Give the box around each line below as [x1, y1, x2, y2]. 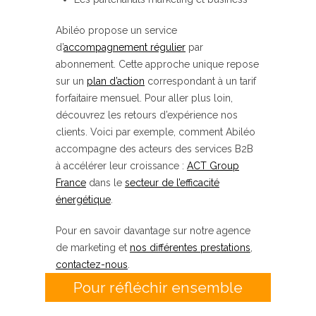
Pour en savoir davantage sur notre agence [56, 225, 250, 237]
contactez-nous [56, 259, 128, 271]
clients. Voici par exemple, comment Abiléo [56, 126, 255, 138]
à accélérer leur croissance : [56, 160, 187, 172]
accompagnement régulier [63, 42, 186, 54]
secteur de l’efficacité [125, 177, 219, 189]
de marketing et [56, 242, 130, 254]
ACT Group [187, 160, 239, 172]
